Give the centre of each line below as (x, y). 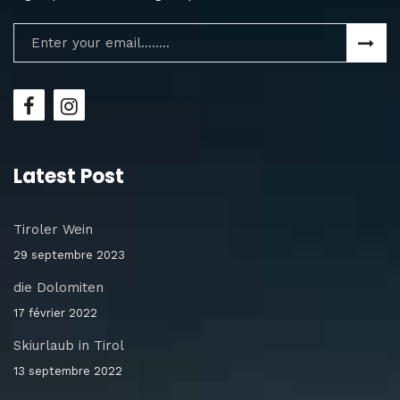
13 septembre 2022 (68, 371)
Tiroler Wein (53, 229)
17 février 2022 (55, 312)
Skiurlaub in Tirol (69, 345)
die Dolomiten (58, 287)
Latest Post (69, 176)
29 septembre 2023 (69, 254)
